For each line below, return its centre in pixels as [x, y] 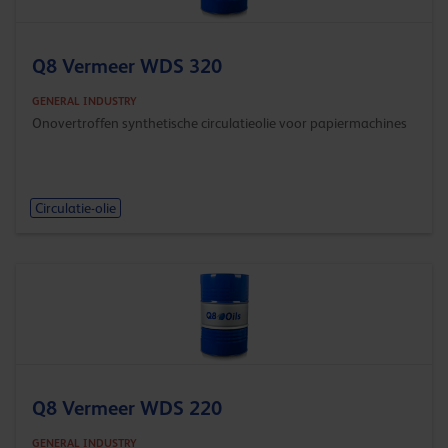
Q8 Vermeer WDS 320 [127, 65]
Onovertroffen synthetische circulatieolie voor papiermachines [219, 122]
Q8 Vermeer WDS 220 [127, 407]
